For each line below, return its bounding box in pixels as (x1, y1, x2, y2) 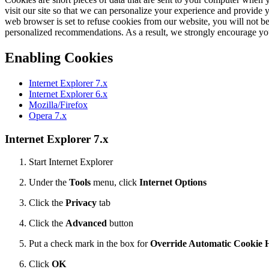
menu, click (91, 177, 139, 188)
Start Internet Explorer (29, 157, 113, 168)
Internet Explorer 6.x (29, 89, 107, 100)
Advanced (65, 218, 107, 229)
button (107, 218, 133, 229)
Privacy (65, 198, 97, 208)
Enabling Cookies (5, 50, 113, 66)
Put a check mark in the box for (29, 238, 150, 249)
